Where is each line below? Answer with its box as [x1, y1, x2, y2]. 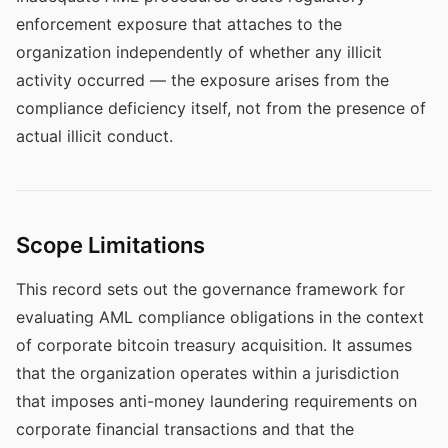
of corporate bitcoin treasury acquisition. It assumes [16, 335, 412, 355]
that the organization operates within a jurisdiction [16, 363, 399, 383]
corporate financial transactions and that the [16, 419, 354, 439]
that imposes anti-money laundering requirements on [16, 391, 417, 411]
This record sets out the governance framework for [16, 279, 405, 299]
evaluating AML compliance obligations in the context [16, 307, 424, 327]
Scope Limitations [16, 232, 205, 258]
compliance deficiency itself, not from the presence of [16, 98, 426, 118]
